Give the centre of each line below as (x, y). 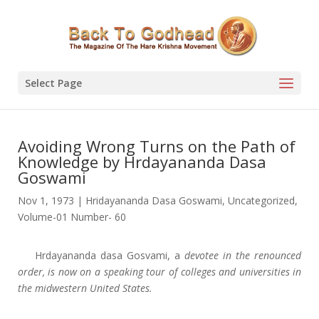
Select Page (53, 83)
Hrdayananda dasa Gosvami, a (110, 255)
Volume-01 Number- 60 (72, 217)
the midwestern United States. (85, 288)
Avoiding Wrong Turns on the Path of (156, 146)
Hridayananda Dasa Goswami (153, 200)
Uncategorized (261, 200)
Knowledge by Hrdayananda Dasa (142, 162)
